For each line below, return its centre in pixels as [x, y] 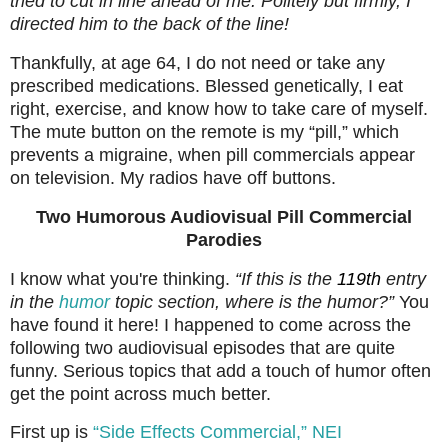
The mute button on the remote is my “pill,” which [204, 131]
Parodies [224, 239]
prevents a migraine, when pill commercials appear [212, 154]
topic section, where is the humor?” [252, 301]
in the [34, 301]
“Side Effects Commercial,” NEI [217, 432]
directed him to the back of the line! [149, 24]
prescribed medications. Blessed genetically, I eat [206, 85]
